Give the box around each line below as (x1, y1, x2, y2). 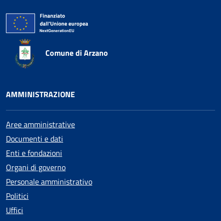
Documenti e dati (6, 133, 63, 145)
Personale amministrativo (6, 176, 92, 188)
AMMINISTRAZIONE (6, 88, 75, 101)
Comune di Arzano (45, 47, 108, 59)
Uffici (6, 204, 23, 217)
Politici (6, 190, 29, 202)
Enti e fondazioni (6, 147, 62, 159)
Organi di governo (6, 161, 66, 174)
